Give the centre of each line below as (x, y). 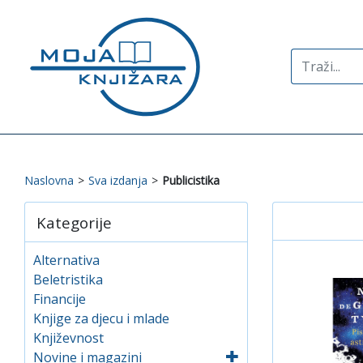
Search (310, 58)
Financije (60, 299)
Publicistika (191, 180)
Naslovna (49, 180)
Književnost (68, 337)
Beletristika (68, 279)
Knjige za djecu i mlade (101, 318)
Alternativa (66, 260)
